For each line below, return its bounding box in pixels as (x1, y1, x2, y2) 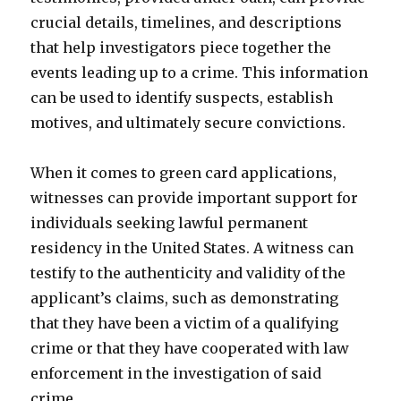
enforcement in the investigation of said (30, 364, 322, 382)
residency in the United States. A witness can (30, 239, 354, 257)
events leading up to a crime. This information (30, 64, 369, 81)
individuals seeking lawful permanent (30, 214, 309, 232)
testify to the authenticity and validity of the (30, 264, 346, 282)
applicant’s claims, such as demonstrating (30, 289, 339, 307)
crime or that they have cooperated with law (30, 339, 350, 357)
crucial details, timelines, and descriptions (30, 13, 343, 31)
